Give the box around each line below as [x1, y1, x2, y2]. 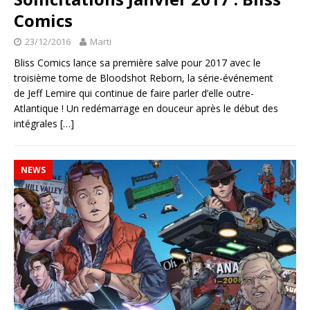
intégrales [14, 116, 60, 130]
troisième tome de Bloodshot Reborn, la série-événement [14, 71, 273, 84]
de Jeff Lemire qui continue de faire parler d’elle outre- [14, 86, 254, 100]
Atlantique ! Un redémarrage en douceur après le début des [14, 101, 278, 115]
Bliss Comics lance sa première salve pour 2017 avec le [14, 55, 261, 69]
